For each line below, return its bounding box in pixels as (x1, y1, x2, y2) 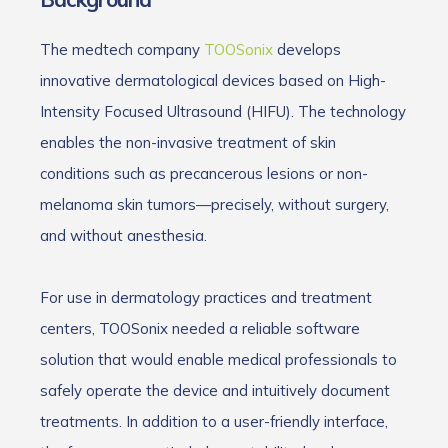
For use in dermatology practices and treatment (40, 287, 372, 307)
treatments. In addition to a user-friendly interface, (40, 411, 388, 431)
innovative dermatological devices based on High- (40, 70, 386, 90)
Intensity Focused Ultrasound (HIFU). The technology (40, 101, 406, 121)
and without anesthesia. (40, 225, 207, 245)
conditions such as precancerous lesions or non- (40, 163, 368, 183)
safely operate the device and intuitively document (40, 380, 390, 400)
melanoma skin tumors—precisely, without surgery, (40, 194, 389, 214)
